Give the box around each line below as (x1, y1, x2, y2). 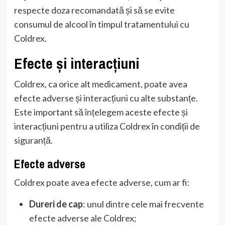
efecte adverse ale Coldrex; (29, 212, 137, 224)
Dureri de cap (29, 198, 83, 210)
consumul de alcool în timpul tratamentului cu (14, 19, 189, 30)
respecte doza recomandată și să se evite (14, 5, 175, 16)
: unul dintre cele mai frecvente (82, 198, 204, 210)
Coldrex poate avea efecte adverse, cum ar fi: (14, 177, 190, 188)
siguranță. (14, 135, 53, 146)
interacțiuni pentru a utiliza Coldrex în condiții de (14, 121, 200, 132)
